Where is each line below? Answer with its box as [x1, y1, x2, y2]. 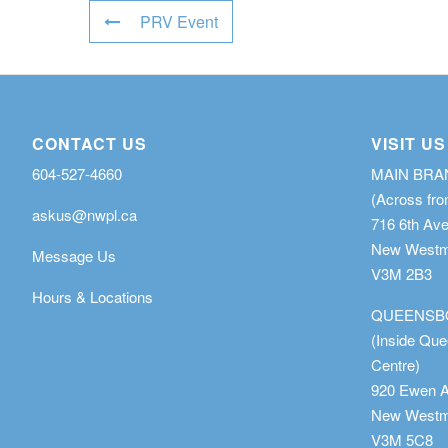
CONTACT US [32, 131, 147, 155]
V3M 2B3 [371, 262, 433, 284]
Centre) [371, 353, 421, 375]
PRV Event [140, 10, 218, 33]
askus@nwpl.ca [32, 203, 137, 225]
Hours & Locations [32, 285, 153, 307]
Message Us [32, 244, 116, 266]
